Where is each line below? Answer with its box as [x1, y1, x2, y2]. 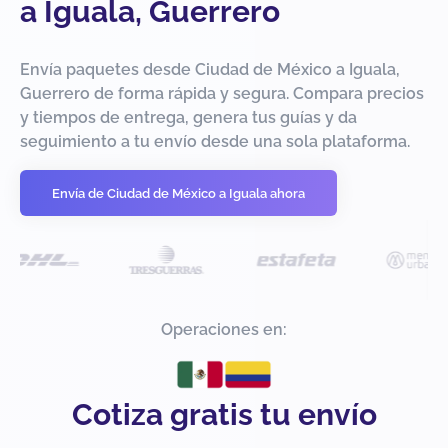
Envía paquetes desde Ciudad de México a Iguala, [20, 60, 400, 80]
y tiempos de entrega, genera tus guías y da [20, 108, 357, 128]
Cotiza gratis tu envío [71, 397, 377, 433]
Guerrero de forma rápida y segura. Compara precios [20, 84, 424, 104]
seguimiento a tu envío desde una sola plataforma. [20, 132, 410, 152]
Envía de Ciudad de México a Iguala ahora [52, 185, 305, 201]
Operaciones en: [161, 320, 287, 340]
